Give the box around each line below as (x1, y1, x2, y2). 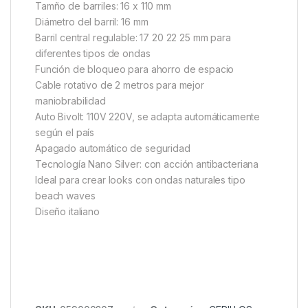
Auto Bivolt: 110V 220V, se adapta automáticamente (35, 111, 261, 123)
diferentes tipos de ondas (35, 47, 151, 60)
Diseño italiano (35, 206, 100, 218)
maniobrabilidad (35, 95, 106, 107)
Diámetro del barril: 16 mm (35, 16, 148, 28)
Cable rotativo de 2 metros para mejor (35, 79, 204, 91)
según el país (35, 126, 95, 139)
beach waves (35, 190, 96, 202)
